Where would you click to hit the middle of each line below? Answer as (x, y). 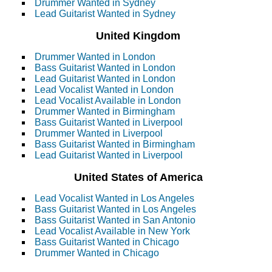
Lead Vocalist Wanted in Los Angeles (114, 199)
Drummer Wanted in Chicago (97, 253)
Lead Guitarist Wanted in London (105, 79)
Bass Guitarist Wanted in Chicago (107, 242)
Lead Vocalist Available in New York (112, 231)
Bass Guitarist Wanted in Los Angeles (115, 209)
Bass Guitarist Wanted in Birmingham (115, 144)
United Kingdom (138, 36)
